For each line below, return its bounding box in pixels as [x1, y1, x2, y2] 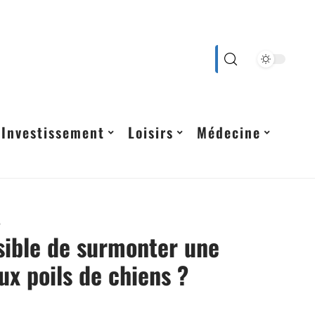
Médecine [197, 122, 261, 143]
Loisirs [128, 122, 174, 143]
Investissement [1, 122, 105, 143]
